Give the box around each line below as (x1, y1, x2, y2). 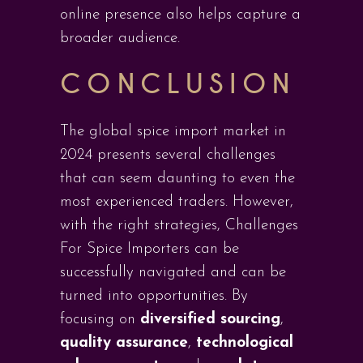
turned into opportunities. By (60, 288, 248, 304)
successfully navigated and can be (60, 265, 286, 280)
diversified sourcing (140, 312, 280, 327)
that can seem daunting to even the (60, 171, 295, 186)
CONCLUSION (60, 68, 296, 101)
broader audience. (60, 31, 180, 46)
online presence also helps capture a (60, 7, 301, 23)
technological (196, 335, 293, 351)
